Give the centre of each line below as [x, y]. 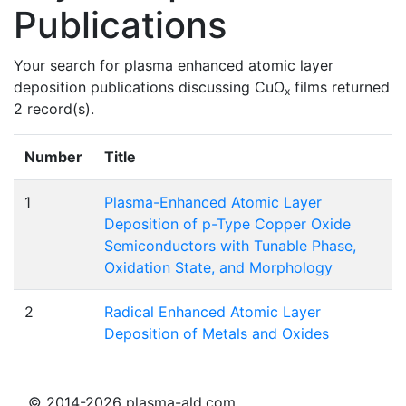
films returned [340, 87]
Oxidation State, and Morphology [218, 267]
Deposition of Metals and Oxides [217, 333]
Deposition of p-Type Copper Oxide [227, 223]
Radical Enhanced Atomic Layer [213, 311]
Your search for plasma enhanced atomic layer [174, 65]
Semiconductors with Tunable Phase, [230, 245]
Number [53, 156]
